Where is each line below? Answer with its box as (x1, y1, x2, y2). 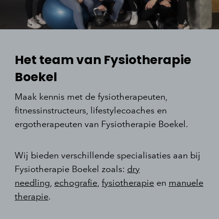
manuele (169, 177, 203, 188)
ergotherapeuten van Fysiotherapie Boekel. (15, 118, 188, 130)
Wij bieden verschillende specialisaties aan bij (15, 150, 200, 161)
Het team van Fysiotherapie (15, 51, 191, 68)
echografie (54, 177, 97, 188)
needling (15, 177, 50, 188)
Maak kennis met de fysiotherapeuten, (15, 91, 167, 102)
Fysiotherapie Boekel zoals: (15, 163, 127, 175)
